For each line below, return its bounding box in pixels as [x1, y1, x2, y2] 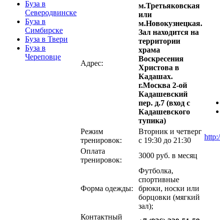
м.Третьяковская [138, 1, 200, 10]
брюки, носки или [138, 184, 199, 192]
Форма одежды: [81, 184, 133, 192]
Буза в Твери [25, 35, 68, 43]
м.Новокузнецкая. [138, 19, 202, 27]
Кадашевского [138, 107, 190, 116]
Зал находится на [138, 27, 199, 36]
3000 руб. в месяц [138, 151, 197, 160]
